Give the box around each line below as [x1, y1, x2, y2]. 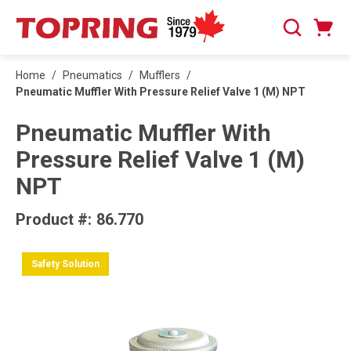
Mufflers [139, 69, 180, 81]
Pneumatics [63, 69, 122, 81]
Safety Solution [31, 258, 100, 270]
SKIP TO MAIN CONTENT [20, 15, 138, 27]
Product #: [16, 210, 92, 229]
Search [280, 27, 317, 43]
